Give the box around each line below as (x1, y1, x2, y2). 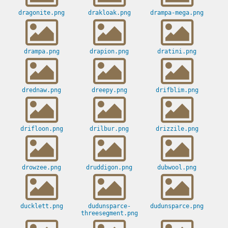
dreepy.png (91, 87, 127, 94)
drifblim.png (155, 87, 198, 94)
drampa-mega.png (150, 9, 204, 17)
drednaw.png (22, 87, 61, 94)
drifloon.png (20, 125, 63, 133)
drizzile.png (155, 125, 198, 133)
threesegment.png (80, 210, 138, 217)
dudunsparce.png (150, 203, 204, 210)
